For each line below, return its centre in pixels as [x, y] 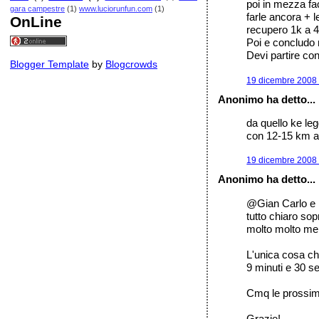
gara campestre [37, 9]
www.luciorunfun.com [116, 9]
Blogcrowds [131, 64]
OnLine [36, 22]
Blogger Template [49, 64]
